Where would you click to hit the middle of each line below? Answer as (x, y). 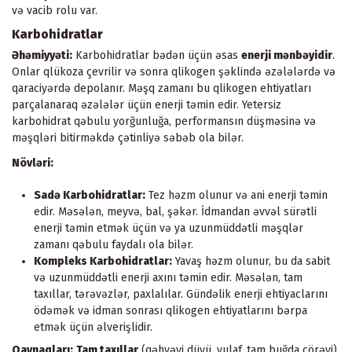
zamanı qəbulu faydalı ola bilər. (114, 244)
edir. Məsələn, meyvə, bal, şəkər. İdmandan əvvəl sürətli (175, 211)
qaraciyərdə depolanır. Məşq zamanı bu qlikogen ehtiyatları (161, 88)
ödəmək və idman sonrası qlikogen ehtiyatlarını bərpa (170, 310)
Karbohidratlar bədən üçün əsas (157, 55)
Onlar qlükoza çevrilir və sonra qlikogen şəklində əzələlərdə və (174, 71)
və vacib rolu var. (55, 10)
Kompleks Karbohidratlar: (103, 261)
